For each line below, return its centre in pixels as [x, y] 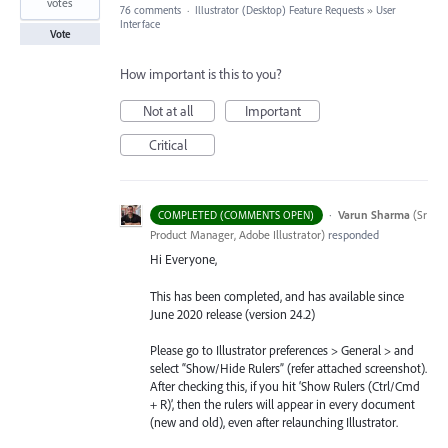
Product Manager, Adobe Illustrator [235, 235]
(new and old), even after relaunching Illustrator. [274, 421]
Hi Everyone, [183, 259]
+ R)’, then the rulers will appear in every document [282, 403]
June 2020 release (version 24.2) [232, 313]
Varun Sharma [373, 215]
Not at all [167, 111]
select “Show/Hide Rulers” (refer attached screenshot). [288, 367]
